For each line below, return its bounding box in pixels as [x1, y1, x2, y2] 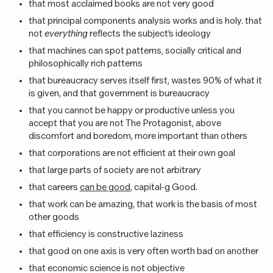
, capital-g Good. [130, 182, 197, 193]
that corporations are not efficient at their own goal [28, 148, 235, 158]
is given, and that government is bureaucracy [28, 88, 210, 99]
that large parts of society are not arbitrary [28, 165, 201, 175]
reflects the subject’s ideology [87, 29, 211, 39]
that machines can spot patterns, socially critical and [28, 46, 241, 56]
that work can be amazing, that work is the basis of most [28, 199, 257, 210]
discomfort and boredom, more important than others [28, 131, 247, 141]
